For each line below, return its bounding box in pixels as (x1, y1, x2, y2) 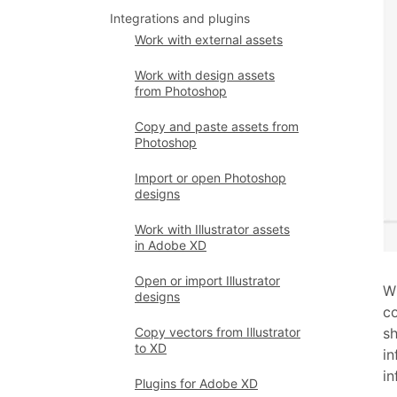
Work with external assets (135, 32, 283, 47)
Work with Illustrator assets (135, 222, 290, 237)
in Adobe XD (135, 237, 206, 253)
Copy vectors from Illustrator (135, 324, 300, 339)
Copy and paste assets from (135, 119, 299, 134)
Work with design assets (135, 67, 275, 82)
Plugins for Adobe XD (135, 376, 258, 391)
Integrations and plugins (110, 11, 250, 26)
